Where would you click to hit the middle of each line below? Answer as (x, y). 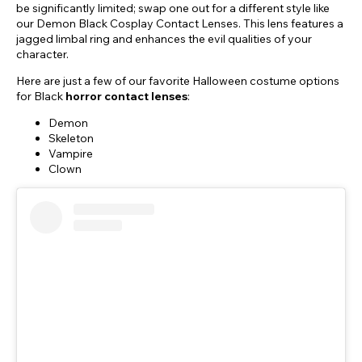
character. (44, 55)
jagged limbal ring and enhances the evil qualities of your (164, 39)
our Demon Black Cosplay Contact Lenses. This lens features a (180, 24)
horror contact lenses (126, 97)
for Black (41, 97)
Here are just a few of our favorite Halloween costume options (178, 81)
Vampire (71, 154)
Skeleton (71, 139)
